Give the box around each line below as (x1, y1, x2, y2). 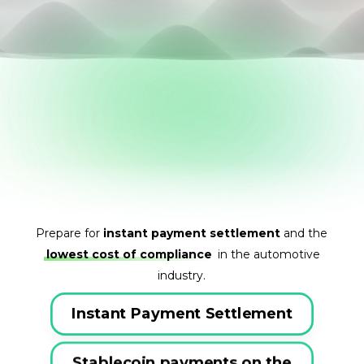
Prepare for (36, 226, 104, 241)
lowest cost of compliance (45, 247, 212, 262)
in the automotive (214, 247, 320, 262)
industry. (158, 268, 206, 284)
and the (280, 226, 328, 241)
